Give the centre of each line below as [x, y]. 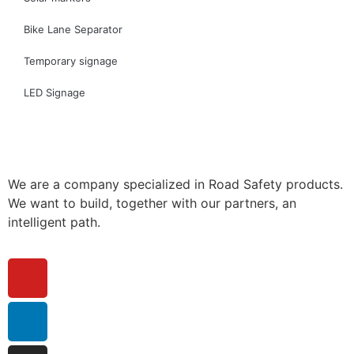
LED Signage [55, 92]
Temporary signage [71, 60]
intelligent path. [54, 222]
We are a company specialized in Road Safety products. [175, 184]
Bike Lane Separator [73, 29]
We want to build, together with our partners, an [152, 203]
